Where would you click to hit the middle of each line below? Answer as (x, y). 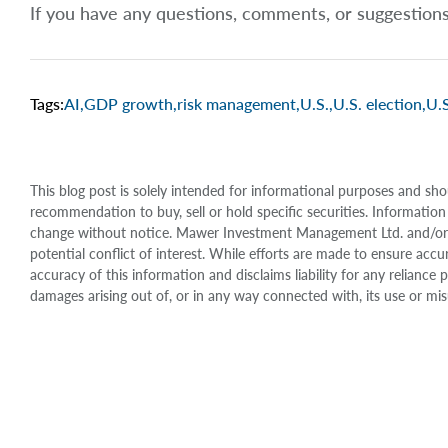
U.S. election (377, 104)
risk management (236, 104)
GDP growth (128, 104)
